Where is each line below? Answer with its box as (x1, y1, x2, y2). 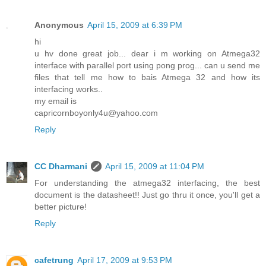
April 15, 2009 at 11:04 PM (105, 161, 204, 171)
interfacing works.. (34, 84, 103, 94)
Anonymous (34, 20, 84, 30)
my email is (34, 96, 77, 106)
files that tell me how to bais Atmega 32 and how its (34, 72, 260, 82)
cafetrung (34, 255, 74, 265)
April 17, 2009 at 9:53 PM (77, 255, 172, 265)
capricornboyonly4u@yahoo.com (34, 107, 158, 118)
